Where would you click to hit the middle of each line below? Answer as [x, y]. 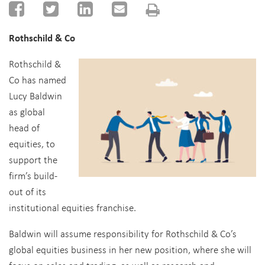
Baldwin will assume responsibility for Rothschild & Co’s [123, 233]
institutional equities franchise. [74, 207]
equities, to [32, 143]
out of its [28, 191]
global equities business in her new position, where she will [130, 249]
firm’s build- [33, 175]
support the [33, 159]
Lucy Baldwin [35, 96]
